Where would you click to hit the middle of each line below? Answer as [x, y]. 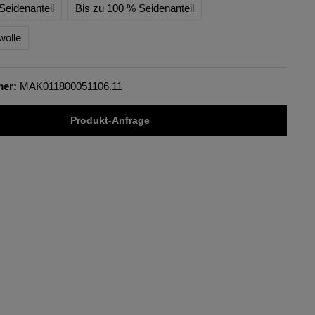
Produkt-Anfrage [110, 120]
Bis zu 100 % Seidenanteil [134, 8]
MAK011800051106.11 [71, 86]
